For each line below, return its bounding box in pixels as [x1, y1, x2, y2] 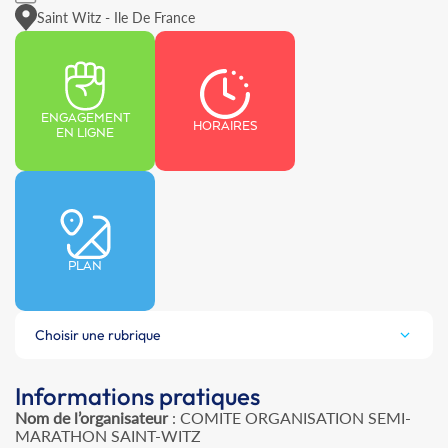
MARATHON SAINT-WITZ [15, 426, 201, 446]
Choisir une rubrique [35, 326, 161, 345]
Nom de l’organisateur [15, 408, 168, 428]
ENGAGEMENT [40, 111, 130, 127]
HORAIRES [192, 118, 258, 134]
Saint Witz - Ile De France [37, 8, 195, 26]
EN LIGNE [56, 126, 114, 142]
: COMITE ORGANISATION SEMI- [168, 408, 411, 428]
